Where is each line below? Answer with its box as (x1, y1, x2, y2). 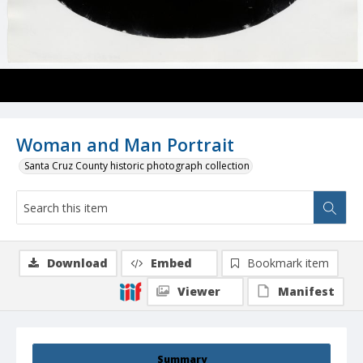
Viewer (177, 284, 220, 300)
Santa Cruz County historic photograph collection (24, 159, 250, 173)
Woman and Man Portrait (16, 133, 234, 157)
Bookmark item (247, 255, 329, 271)
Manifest (278, 284, 335, 300)
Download (47, 255, 108, 271)
